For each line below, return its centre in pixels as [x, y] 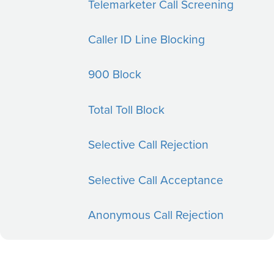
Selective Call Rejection [149, 144]
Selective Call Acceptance [156, 179]
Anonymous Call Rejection [156, 215]
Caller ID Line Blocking [147, 39]
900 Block [115, 74]
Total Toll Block [127, 109]
